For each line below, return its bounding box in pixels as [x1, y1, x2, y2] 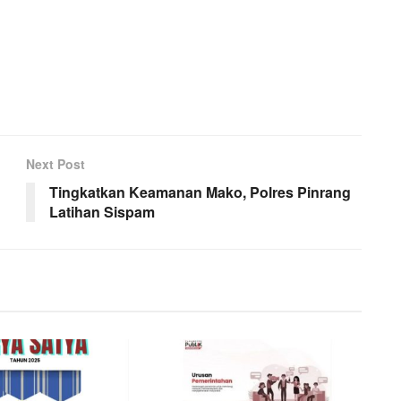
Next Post [26, 154, 85, 173]
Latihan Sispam [49, 200, 155, 222]
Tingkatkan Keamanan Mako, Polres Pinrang [49, 181, 351, 202]
